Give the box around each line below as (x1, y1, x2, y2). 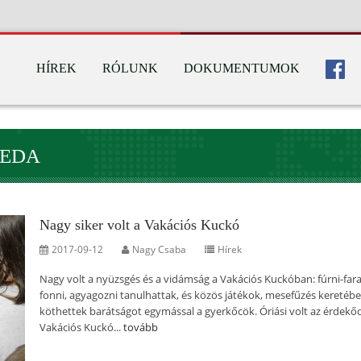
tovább (123, 320, 158, 334)
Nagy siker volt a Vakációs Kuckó (39, 217, 239, 233)
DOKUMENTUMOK (184, 61, 301, 75)
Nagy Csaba (132, 243, 186, 256)
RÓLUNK (102, 61, 159, 75)
